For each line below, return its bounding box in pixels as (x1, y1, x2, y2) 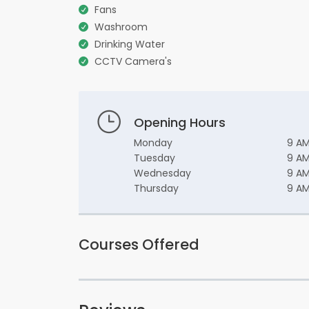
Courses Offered (79, 235, 199, 255)
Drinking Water (94, 37, 165, 52)
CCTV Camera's (94, 54, 172, 69)
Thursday (134, 181, 179, 196)
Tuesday (134, 151, 175, 166)
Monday (134, 136, 172, 150)
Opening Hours (134, 114, 226, 132)
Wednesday (134, 166, 191, 181)
